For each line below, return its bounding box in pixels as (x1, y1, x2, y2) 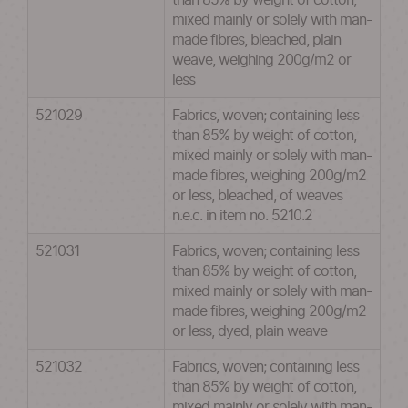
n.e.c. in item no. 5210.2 (172, 209, 312, 223)
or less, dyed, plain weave (172, 324, 327, 339)
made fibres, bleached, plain (172, 33, 341, 47)
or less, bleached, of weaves (172, 189, 342, 203)
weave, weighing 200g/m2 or (172, 53, 351, 67)
